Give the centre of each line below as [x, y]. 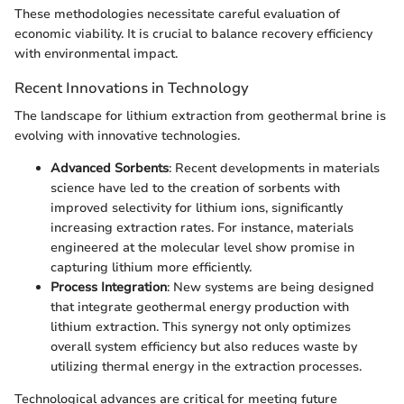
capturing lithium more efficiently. [151, 268]
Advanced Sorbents [110, 169]
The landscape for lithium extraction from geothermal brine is [200, 116]
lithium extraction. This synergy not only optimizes [201, 327]
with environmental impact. [96, 53]
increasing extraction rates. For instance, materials [202, 228]
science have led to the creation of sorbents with [195, 188]
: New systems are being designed [271, 288]
